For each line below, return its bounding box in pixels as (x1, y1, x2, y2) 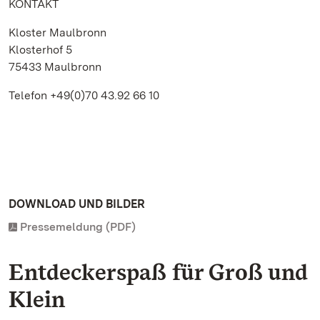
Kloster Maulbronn (9, 26, 106, 39)
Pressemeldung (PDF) (20, 220, 136, 234)
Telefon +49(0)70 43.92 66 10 (9, 89, 159, 102)
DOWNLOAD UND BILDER (9, 197, 145, 211)
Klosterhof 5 (9, 43, 72, 56)
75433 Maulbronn (9, 60, 101, 74)
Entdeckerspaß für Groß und (9, 258, 308, 286)
